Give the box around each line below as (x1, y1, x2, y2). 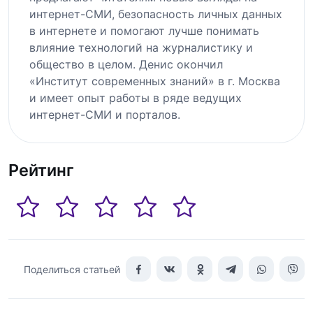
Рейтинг (8, 160, 74, 181)
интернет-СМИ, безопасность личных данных (29, 6, 282, 21)
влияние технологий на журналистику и (29, 40, 253, 54)
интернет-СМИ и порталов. (29, 107, 180, 122)
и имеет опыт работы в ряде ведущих (29, 90, 242, 105)
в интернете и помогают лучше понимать (29, 23, 259, 38)
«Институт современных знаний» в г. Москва (29, 73, 280, 88)
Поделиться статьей (24, 263, 120, 275)
